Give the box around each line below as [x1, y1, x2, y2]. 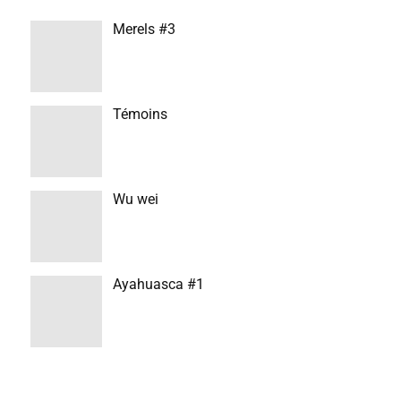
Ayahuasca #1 [112, 276, 204, 293]
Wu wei [112, 191, 158, 208]
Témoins [112, 106, 167, 123]
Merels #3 [112, 21, 175, 38]
